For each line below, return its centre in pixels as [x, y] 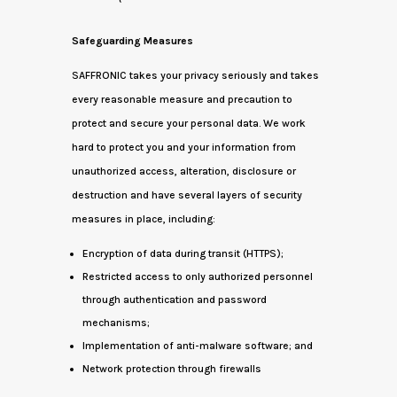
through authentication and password [174, 300]
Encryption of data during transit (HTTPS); [183, 253]
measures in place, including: [143, 219]
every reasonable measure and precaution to [182, 99]
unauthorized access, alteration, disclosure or [183, 171]
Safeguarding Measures [132, 41]
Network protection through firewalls [171, 369]
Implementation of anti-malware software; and [197, 346]
